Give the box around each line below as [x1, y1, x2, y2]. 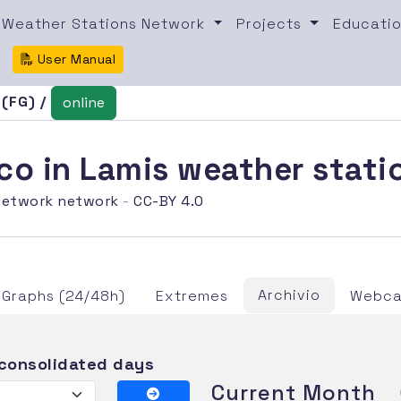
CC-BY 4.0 [133, 191, 204, 210]
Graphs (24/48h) [2, 286, 126, 305]
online [63, 92, 106, 112]
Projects [236, 13, 307, 33]
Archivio [258, 285, 321, 304]
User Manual [33, 50, 116, 67]
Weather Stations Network [2, 13, 210, 33]
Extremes [156, 286, 229, 305]
